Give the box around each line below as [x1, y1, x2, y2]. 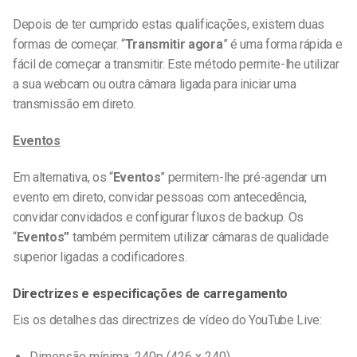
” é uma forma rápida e [222, 37, 343, 53]
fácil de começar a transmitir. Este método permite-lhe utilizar [13, 57, 339, 73]
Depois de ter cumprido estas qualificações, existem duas [13, 17, 325, 33]
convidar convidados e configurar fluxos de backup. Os [13, 210, 304, 226]
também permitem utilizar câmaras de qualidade [69, 229, 329, 245]
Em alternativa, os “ [13, 170, 113, 186]
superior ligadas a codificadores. [13, 249, 187, 265]
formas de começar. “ [13, 37, 125, 53]
